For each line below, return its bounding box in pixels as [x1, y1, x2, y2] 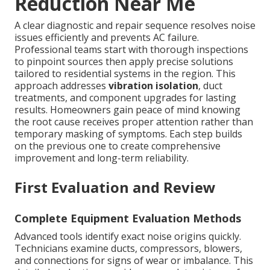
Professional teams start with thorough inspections [14, 43, 248, 57]
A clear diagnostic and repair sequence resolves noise [14, 19, 256, 33]
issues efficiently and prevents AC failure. [14, 31, 199, 45]
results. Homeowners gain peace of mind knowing [14, 103, 240, 117]
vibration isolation [108, 79, 198, 93]
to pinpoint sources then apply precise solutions [14, 55, 233, 69]
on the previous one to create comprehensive [14, 139, 221, 153]
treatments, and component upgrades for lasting [14, 91, 236, 105]
